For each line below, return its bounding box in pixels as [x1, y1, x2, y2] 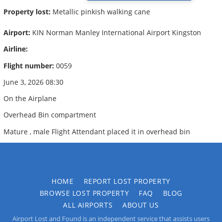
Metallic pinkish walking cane [51, 7, 150, 17]
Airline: [3, 44, 28, 54]
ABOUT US [122, 200, 159, 210]
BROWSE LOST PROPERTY [39, 188, 129, 198]
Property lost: [3, 7, 51, 17]
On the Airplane [3, 94, 56, 104]
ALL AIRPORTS [63, 200, 113, 210]
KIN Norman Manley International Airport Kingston [30, 28, 201, 38]
